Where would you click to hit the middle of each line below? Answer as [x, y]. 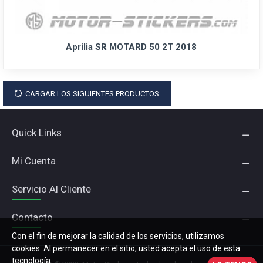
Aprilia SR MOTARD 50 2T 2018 [131, 47]
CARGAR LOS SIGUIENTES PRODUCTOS [92, 93]
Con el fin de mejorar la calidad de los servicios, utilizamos [118, 236]
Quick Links [37, 133]
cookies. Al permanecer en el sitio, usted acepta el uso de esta [126, 248]
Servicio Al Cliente [51, 189]
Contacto [32, 217]
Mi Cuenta [34, 161]
